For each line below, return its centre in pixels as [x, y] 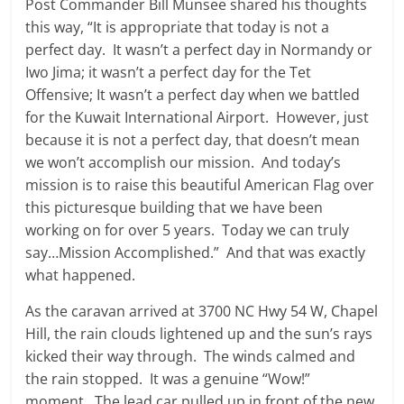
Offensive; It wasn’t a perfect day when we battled [193, 95]
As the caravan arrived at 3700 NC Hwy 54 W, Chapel [202, 311]
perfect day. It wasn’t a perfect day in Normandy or [199, 50]
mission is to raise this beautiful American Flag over [200, 185]
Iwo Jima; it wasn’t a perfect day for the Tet [169, 72]
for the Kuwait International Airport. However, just [197, 117]
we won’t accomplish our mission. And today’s [184, 162]
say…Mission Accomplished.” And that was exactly [196, 252]
